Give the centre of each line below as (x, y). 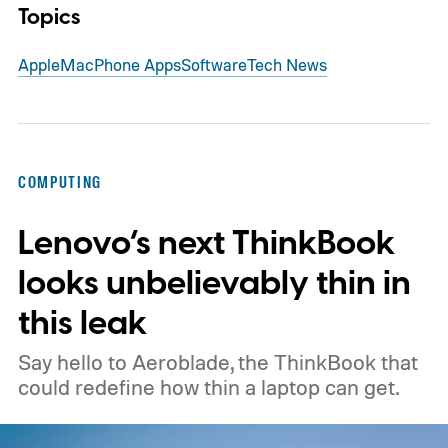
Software (213, 65)
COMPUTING (59, 181)
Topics (48, 18)
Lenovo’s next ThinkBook (206, 243)
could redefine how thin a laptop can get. (208, 386)
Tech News (286, 65)
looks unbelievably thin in (214, 283)
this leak (82, 323)
